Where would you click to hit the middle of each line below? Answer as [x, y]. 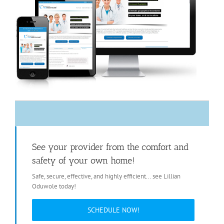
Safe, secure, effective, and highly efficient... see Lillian [106, 176]
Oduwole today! [54, 186]
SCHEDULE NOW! [113, 210]
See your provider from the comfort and [110, 147]
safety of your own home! [83, 161]
